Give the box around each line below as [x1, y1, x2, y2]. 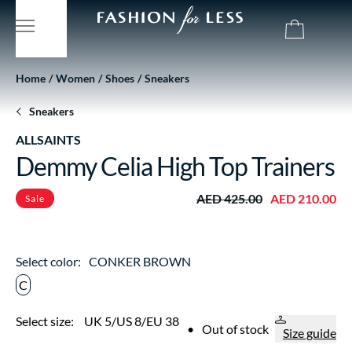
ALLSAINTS [16, 132, 81, 147]
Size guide [283, 325, 336, 340]
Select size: [16, 313, 76, 328]
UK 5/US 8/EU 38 [84, 313, 179, 328]
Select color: [16, 254, 81, 269]
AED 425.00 [196, 190, 262, 206]
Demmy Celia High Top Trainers [16, 151, 335, 181]
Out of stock [202, 321, 269, 336]
